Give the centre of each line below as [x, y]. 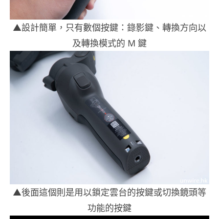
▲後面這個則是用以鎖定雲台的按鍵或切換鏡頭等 [109, 192]
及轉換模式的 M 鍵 [109, 43]
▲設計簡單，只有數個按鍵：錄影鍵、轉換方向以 [109, 27]
